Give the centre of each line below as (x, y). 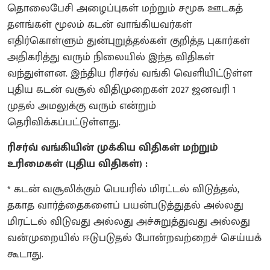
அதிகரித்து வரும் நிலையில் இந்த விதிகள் (111, 57)
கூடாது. (25, 254)
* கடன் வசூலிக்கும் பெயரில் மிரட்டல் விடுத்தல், (123, 189)
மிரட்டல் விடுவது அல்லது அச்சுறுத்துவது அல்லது (129, 221)
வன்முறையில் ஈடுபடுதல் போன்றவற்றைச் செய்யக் (134, 238)
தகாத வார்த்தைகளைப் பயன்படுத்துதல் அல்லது (125, 205)
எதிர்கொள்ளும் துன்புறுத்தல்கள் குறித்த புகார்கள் (129, 41)
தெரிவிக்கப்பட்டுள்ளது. (64, 122)
